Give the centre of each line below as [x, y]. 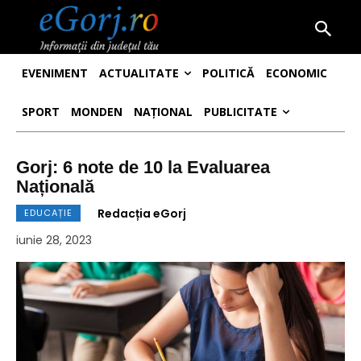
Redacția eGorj [142, 214]
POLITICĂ [228, 73]
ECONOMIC [297, 73]
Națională [55, 187]
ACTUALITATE [139, 73]
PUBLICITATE [241, 112]
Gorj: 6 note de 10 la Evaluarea [143, 168]
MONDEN [97, 112]
